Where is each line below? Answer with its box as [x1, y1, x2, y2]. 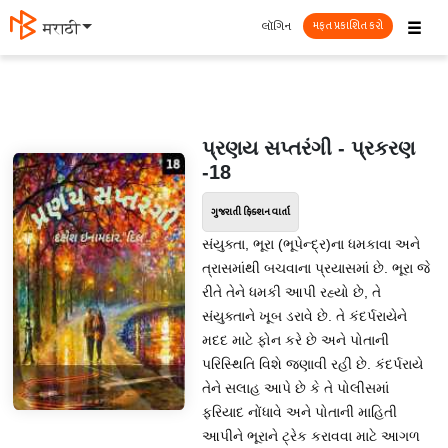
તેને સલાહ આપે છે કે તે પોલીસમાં [201, 380, 389, 396]
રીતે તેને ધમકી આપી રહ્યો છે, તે [201, 284, 381, 300]
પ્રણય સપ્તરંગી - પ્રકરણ [201, 137, 415, 159]
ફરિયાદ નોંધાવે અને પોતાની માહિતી [201, 404, 397, 420]
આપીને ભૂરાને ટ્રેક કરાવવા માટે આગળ [201, 428, 420, 444]
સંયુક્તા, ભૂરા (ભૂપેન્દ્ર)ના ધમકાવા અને [201, 236, 420, 252]
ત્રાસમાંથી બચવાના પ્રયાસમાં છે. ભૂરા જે [201, 260, 430, 276]
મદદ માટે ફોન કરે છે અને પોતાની [201, 332, 389, 348]
